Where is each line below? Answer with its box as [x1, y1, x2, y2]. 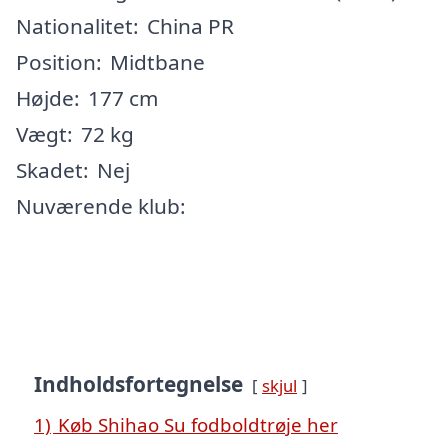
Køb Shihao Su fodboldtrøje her [58, 411, 338, 437]
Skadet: [16, 155, 89, 184]
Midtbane [110, 47, 205, 76]
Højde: [16, 83, 80, 112]
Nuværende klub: [16, 191, 186, 220]
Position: [16, 47, 102, 76]
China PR [147, 11, 234, 40]
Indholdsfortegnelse [34, 369, 243, 398]
